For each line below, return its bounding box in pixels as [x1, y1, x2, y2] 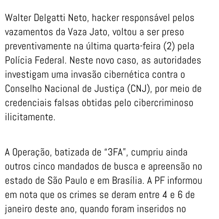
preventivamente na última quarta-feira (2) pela [5, 39, 195, 52]
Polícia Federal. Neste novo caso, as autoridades [5, 53, 201, 66]
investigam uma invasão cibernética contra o [5, 67, 185, 81]
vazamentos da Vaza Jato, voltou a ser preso [5, 25, 184, 38]
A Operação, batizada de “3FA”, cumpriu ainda [5, 145, 188, 159]
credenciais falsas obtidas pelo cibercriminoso [5, 96, 194, 109]
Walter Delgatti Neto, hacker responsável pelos [5, 11, 195, 24]
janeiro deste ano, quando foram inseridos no [5, 202, 186, 216]
